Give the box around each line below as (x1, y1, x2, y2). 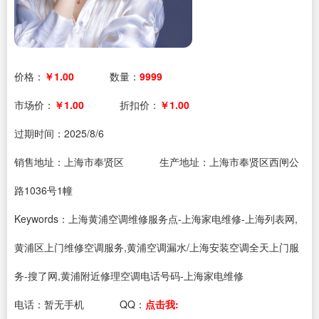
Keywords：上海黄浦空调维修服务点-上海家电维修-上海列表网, (14, 211, 298, 226)
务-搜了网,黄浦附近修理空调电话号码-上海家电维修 (14, 268, 244, 283)
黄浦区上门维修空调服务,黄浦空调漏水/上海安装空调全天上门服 (14, 240, 299, 254)
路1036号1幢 (14, 183, 73, 197)
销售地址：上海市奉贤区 (14, 155, 124, 169)
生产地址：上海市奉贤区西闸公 (159, 155, 299, 169)
